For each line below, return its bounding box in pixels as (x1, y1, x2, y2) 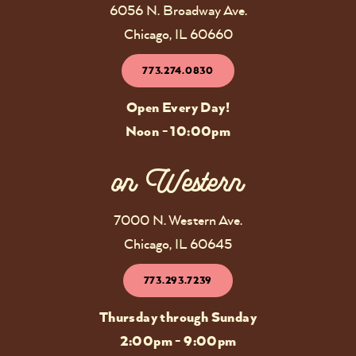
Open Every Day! (126, 97, 230, 117)
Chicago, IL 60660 (123, 24, 233, 43)
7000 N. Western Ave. (114, 210, 242, 229)
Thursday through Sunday (99, 307, 257, 327)
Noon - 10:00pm (125, 121, 231, 141)
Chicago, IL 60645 (124, 234, 232, 253)
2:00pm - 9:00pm (119, 331, 237, 350)
